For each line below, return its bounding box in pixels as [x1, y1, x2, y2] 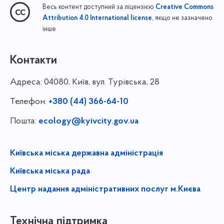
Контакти [10, 54, 57, 67]
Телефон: [10, 97, 48, 107]
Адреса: [10, 77, 44, 87]
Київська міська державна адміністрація [10, 149, 163, 158]
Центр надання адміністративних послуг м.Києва [10, 185, 200, 194]
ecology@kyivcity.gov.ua [38, 117, 138, 126]
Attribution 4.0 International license [42, 15, 152, 22]
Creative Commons [155, 4, 213, 11]
